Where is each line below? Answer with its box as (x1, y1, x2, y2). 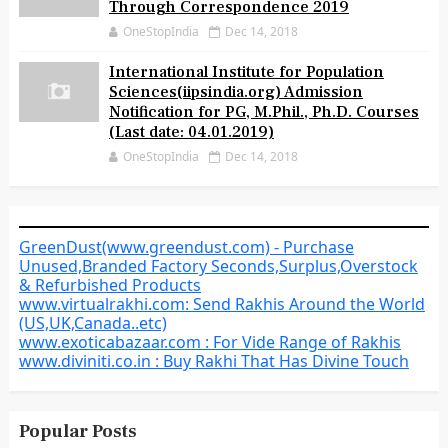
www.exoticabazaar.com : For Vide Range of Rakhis (18, 331, 401, 353)
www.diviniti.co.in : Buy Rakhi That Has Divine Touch (18, 350, 409, 372)
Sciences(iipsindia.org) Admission (108, 82, 363, 102)
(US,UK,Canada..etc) (18, 312, 167, 334)
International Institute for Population (108, 62, 384, 82)
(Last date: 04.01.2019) (108, 122, 274, 142)
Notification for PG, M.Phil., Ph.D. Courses (108, 102, 419, 122)
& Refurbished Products (18, 274, 201, 296)
